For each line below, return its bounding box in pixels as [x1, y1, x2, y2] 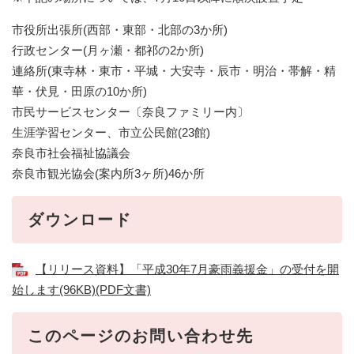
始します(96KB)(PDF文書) [12, 282, 151, 296]
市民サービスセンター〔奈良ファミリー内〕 [12, 104, 249, 119]
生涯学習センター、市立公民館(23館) [12, 125, 210, 139]
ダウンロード [28, 210, 132, 228]
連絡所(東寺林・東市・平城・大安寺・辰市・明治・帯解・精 [12, 63, 336, 77]
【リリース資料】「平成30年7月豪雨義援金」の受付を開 [36, 262, 339, 276]
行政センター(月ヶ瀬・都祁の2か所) [12, 43, 204, 57]
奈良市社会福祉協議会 [12, 145, 130, 160]
